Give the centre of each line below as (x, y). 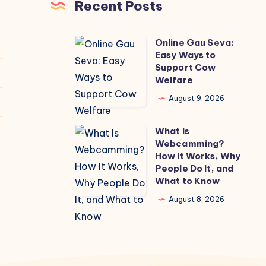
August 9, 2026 (196, 99)
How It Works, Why (198, 156)
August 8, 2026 (196, 199)
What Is (172, 131)
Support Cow (185, 68)
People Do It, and (194, 168)
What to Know (187, 180)
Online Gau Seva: (194, 43)
